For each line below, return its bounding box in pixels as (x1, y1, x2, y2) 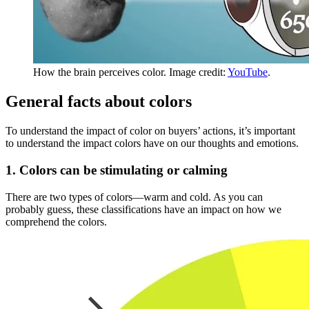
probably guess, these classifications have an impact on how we (6, 203, 281, 215)
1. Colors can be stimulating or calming (6, 162, 228, 177)
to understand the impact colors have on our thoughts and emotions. (6, 137, 299, 150)
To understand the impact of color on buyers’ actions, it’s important (6, 125, 295, 137)
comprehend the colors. (6, 215, 107, 228)
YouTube (228, 66, 268, 79)
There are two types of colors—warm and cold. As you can (6, 190, 263, 203)
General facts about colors (6, 92, 192, 111)
